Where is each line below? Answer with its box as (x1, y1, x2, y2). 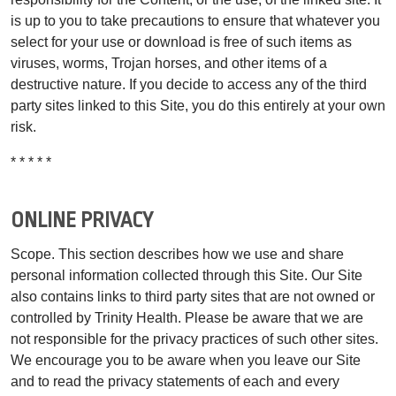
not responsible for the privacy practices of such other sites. (11, 331, 378, 346)
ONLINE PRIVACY (11, 208, 153, 232)
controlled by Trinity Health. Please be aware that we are (11, 309, 363, 325)
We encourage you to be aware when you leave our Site (11, 352, 361, 368)
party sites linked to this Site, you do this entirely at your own (11, 97, 385, 113)
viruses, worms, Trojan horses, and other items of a (11, 55, 327, 71)
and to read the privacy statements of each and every (11, 373, 339, 389)
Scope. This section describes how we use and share (11, 246, 344, 262)
